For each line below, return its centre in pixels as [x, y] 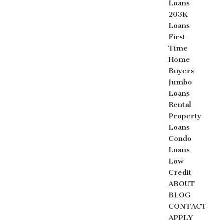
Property [185, 116]
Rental [180, 104]
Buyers [181, 70]
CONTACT [188, 206]
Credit [180, 172]
